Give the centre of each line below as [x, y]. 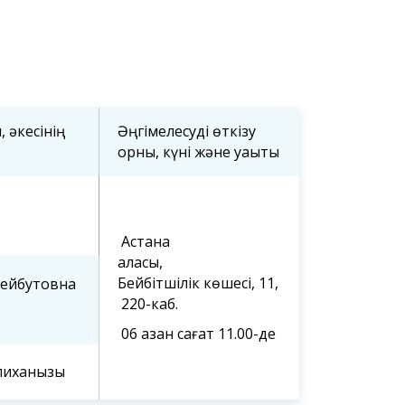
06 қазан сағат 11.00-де [197, 334]
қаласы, [182, 263]
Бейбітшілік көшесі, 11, [198, 283]
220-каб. [148, 304]
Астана [144, 242]
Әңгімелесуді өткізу [187, 132]
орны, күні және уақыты [198, 152]
